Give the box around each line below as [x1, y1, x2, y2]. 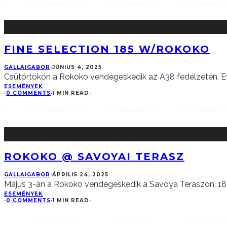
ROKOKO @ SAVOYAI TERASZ [4, 150, 184, 163]
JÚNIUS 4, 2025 [52, 64, 102, 71]
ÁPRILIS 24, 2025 [52, 171, 108, 178]
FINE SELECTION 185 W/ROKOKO [4, 43, 210, 55]
